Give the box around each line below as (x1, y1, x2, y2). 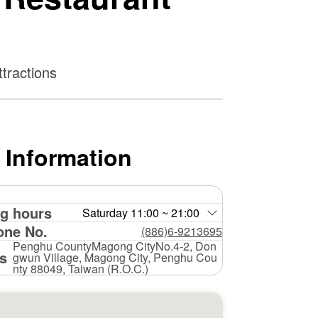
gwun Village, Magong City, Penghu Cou (13, 249, 217, 265)
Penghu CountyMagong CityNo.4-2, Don (13, 238, 216, 254)
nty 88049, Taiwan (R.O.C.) (13, 261, 148, 277)
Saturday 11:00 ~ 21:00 (82, 204, 199, 221)
